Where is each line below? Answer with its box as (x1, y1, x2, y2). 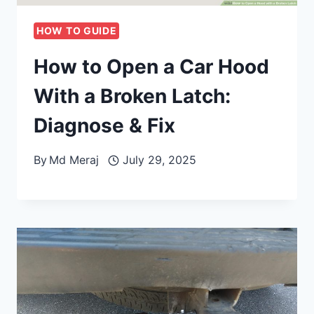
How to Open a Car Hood (34, 55, 269, 79)
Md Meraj (49, 153, 100, 168)
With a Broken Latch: (34, 84, 231, 109)
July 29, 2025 (122, 153, 196, 168)
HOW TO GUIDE (36, 25, 117, 37)
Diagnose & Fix (34, 114, 175, 138)
